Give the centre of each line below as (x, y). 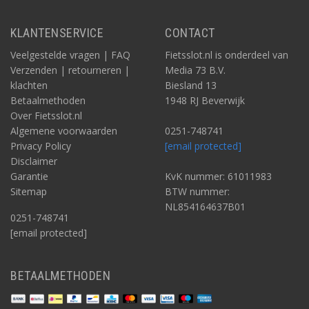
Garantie (29, 176)
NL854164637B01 (205, 207)
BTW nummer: (197, 191)
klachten (29, 85)
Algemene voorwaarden (64, 131)
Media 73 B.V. (195, 70)
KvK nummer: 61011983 (218, 176)
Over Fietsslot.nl (46, 116)
